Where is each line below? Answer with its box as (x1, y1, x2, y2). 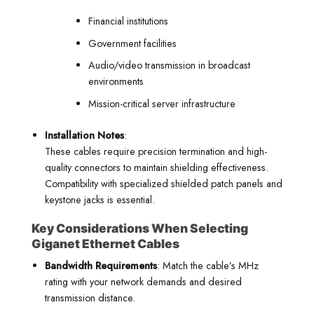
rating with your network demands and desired (44, 274, 242, 289)
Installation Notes (44, 128, 124, 142)
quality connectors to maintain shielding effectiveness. (44, 160, 268, 175)
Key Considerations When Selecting (32, 221, 248, 236)
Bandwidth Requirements (44, 258, 157, 273)
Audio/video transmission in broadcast (88, 58, 250, 73)
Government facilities (88, 36, 177, 50)
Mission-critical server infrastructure (88, 97, 235, 111)
